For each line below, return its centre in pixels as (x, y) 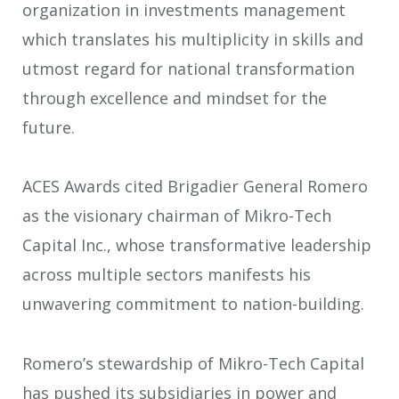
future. (49, 127)
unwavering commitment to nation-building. (193, 304)
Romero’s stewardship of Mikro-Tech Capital (193, 363)
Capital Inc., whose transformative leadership (197, 245)
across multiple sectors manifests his (167, 275)
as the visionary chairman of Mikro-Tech (177, 216)
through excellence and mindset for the (175, 98)
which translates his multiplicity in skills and (193, 39)
